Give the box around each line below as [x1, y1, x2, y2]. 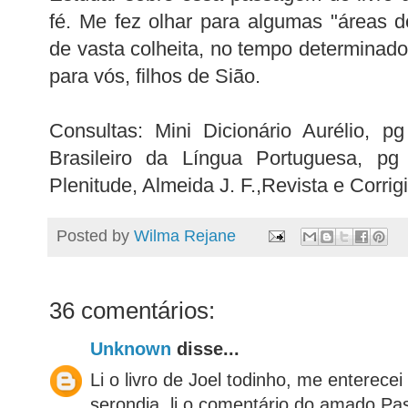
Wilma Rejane [134, 226, 236, 245]
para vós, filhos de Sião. [49, 64, 260, 87]
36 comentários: [49, 298, 215, 324]
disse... [171, 339, 240, 360]
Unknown [90, 339, 171, 360]
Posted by [56, 226, 134, 245]
